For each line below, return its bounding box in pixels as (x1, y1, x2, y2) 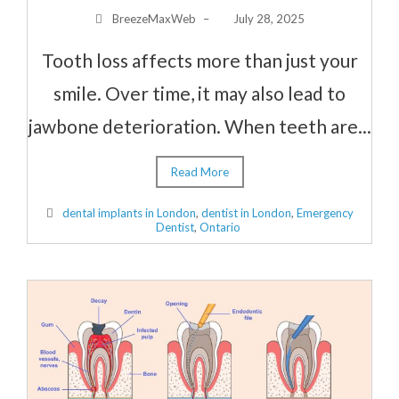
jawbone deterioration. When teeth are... (28, 114, 371, 137)
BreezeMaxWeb (111, 11, 196, 26)
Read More (170, 164, 229, 179)
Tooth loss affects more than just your (41, 48, 358, 71)
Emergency (297, 205, 354, 220)
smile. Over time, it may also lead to (53, 81, 346, 104)
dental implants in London (62, 205, 197, 220)
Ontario (199, 219, 240, 234)
